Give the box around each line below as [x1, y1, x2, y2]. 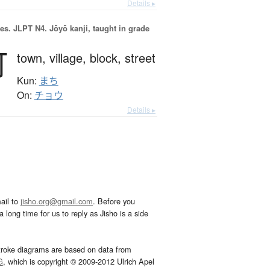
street [124, 49, 155, 67]
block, [89, 49, 125, 67]
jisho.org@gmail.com [20, 195, 93, 207]
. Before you [93, 195, 135, 207]
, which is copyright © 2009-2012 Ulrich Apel [2, 256, 154, 268]
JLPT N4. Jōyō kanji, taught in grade [10, 22, 149, 34]
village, [49, 49, 90, 67]
